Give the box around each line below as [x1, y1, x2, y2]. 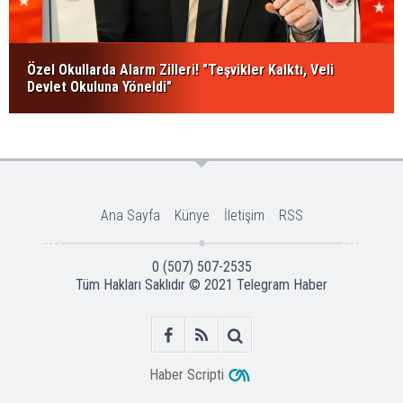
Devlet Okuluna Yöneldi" [27, 78, 172, 96]
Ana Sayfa [100, 207, 160, 225]
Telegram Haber [237, 276, 327, 294]
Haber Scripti [148, 366, 224, 384]
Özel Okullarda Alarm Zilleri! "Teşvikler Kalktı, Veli [27, 61, 334, 79]
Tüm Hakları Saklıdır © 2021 [76, 276, 237, 294]
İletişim [223, 207, 264, 225]
